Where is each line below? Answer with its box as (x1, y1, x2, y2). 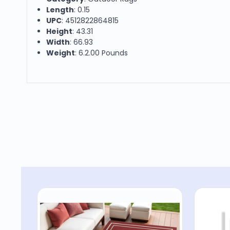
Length (46, 4, 74, 15)
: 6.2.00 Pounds (75, 47, 128, 58)
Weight (46, 47, 75, 58)
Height (46, 26, 73, 36)
